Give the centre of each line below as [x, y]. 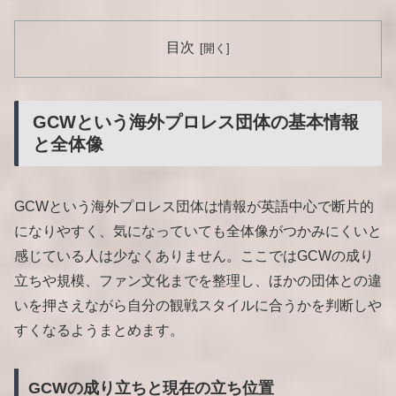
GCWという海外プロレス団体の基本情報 [196, 122]
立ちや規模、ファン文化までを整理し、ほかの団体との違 [198, 281]
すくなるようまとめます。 [99, 331]
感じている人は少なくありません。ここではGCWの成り [194, 256]
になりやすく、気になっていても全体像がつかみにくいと [198, 232]
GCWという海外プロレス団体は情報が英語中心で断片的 [194, 207]
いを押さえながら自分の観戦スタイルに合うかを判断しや [198, 306]
